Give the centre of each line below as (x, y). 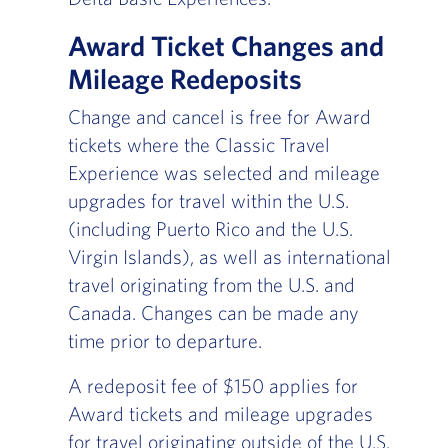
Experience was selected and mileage (223, 173)
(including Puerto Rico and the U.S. (210, 229)
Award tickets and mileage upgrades (220, 414)
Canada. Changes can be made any (213, 313)
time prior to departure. (164, 341)
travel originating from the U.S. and (211, 285)
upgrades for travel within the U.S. (208, 201)
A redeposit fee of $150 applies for (212, 386)
